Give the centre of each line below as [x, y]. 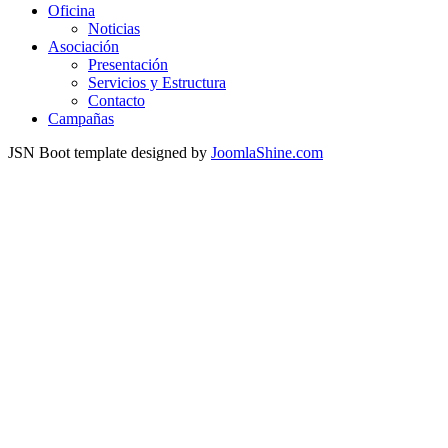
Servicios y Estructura [157, 83]
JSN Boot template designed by [109, 153]
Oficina [71, 11]
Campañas [81, 119]
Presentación [128, 65]
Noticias [114, 29]
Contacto [116, 101]
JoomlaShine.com [267, 153]
